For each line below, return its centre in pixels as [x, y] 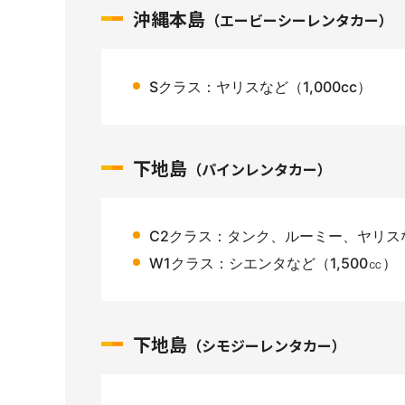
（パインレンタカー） [259, 169]
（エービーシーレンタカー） [299, 20]
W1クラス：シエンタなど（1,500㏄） [273, 263]
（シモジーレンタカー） [267, 345]
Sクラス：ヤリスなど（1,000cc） [260, 87]
